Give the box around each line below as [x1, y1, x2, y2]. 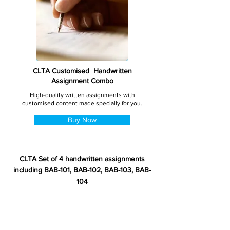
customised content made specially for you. [22, 100, 142, 107]
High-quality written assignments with [29, 91, 135, 99]
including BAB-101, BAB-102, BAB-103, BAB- [13, 166, 151, 174]
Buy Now [68, 116, 97, 124]
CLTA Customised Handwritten [32, 67, 132, 75]
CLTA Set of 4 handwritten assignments [20, 155, 145, 163]
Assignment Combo [51, 76, 113, 85]
